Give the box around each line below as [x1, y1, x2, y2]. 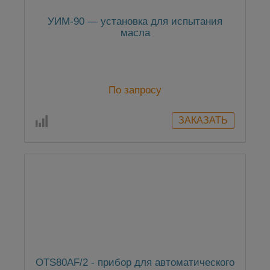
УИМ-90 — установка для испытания [48, 16, 222, 28]
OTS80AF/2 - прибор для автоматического [36, 257, 234, 269]
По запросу [108, 84, 162, 96]
